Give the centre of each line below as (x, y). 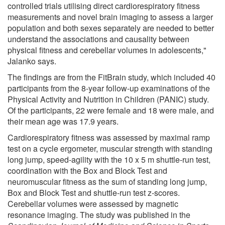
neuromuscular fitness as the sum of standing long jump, (107, 181)
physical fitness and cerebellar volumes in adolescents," (107, 50)
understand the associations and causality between (98, 39)
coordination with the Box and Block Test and (87, 170)
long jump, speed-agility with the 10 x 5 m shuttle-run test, (109, 159)
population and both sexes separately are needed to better (111, 28)
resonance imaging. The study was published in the (99, 214)
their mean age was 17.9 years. (63, 121)
